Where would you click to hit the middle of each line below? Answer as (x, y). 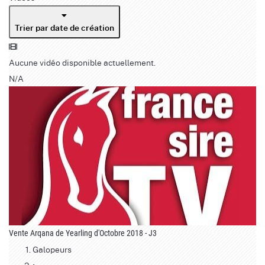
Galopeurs (52, 249)
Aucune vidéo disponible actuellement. (82, 62)
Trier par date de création (64, 28)
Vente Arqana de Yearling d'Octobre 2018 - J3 (83, 233)
